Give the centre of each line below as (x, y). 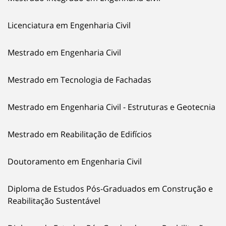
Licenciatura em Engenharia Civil (69, 25)
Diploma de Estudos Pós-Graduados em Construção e (110, 188)
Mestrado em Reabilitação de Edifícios (80, 134)
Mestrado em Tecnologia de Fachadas (79, 79)
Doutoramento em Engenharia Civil (75, 161)
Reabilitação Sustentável (54, 201)
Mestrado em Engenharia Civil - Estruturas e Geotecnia (111, 107)
